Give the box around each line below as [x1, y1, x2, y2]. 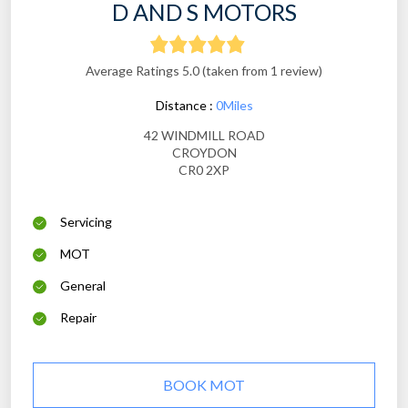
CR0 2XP [178, 162, 229, 178]
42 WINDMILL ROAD [143, 127, 265, 144]
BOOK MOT [163, 376, 245, 394]
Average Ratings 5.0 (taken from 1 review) [86, 63, 322, 79]
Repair [60, 310, 97, 326]
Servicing [60, 214, 112, 230]
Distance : [155, 97, 216, 114]
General [60, 278, 106, 294]
